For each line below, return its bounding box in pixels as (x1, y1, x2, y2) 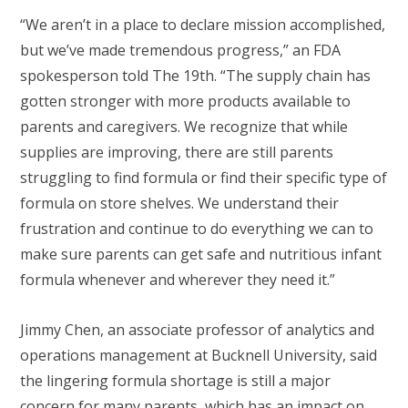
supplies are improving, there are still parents (20, 142, 333, 163)
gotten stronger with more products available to (20, 91, 351, 112)
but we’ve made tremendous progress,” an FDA (20, 40, 341, 61)
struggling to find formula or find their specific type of (20, 168, 387, 189)
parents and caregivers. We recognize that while (20, 117, 348, 138)
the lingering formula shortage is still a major (20, 370, 331, 391)
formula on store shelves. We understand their (20, 193, 339, 214)
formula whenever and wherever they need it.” (20, 270, 339, 291)
